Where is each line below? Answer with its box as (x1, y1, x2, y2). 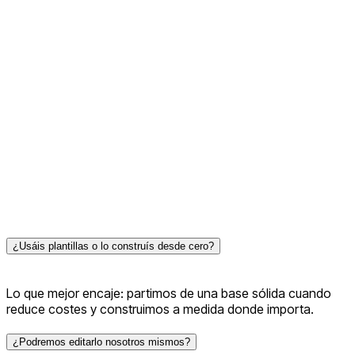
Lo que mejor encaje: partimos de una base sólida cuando (6, 284, 331, 301)
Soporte (6, 44, 53, 60)
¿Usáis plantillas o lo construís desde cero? (13, 239, 214, 252)
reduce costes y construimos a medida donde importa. (6, 300, 314, 317)
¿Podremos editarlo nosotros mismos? (13, 336, 190, 349)
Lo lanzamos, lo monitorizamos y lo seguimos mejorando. (6, 72, 331, 89)
